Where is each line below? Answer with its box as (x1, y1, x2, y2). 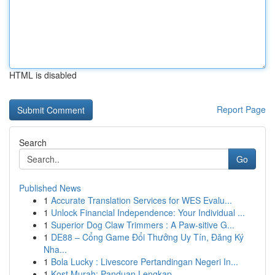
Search (19, 136, 47, 149)
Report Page (217, 103, 266, 115)
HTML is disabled (9, 69, 77, 81)
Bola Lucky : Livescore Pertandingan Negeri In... (51, 255, 238, 268)
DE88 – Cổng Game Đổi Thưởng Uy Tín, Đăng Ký (51, 231, 244, 243)
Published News (19, 182, 81, 194)
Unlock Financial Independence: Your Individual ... (51, 206, 245, 219)
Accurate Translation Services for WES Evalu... (51, 194, 232, 206)
